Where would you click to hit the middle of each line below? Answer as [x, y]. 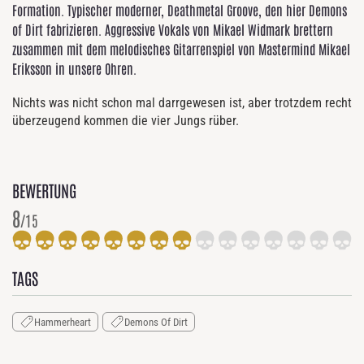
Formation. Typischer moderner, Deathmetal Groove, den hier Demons [180, 10]
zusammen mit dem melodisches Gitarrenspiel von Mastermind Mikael [181, 49]
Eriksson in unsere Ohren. [74, 68]
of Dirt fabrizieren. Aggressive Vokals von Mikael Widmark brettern [173, 29]
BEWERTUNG [44, 190]
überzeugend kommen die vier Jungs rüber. [126, 121]
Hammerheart [63, 322]
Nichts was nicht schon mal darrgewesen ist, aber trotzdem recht [182, 103]
